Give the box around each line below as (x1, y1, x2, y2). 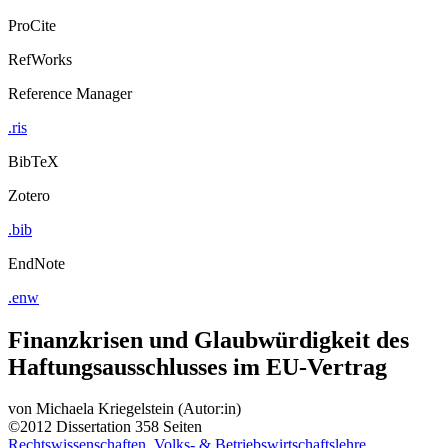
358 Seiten (135, 418, 202, 436)
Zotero (8, 186, 50, 204)
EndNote (8, 254, 65, 272)
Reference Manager (8, 84, 132, 102)
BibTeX (8, 152, 59, 170)
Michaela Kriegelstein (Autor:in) (36, 400, 241, 418)
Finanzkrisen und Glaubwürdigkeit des (8, 326, 409, 353)
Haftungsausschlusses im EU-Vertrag (8, 353, 387, 380)
